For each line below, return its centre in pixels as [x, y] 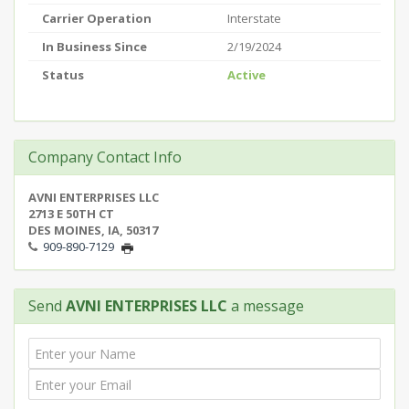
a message [266, 306]
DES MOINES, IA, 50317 [93, 230]
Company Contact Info [105, 157]
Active [246, 75]
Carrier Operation [97, 18]
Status [63, 75]
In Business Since [94, 47]
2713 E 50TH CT [71, 214]
